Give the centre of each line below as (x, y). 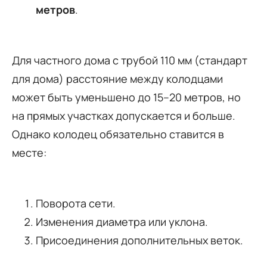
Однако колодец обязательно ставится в (118, 134)
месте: (29, 153)
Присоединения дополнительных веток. (139, 240)
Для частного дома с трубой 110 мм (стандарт (130, 60)
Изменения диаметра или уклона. (122, 222)
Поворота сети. (76, 204)
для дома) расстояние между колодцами (117, 79)
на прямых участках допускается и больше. (124, 116)
